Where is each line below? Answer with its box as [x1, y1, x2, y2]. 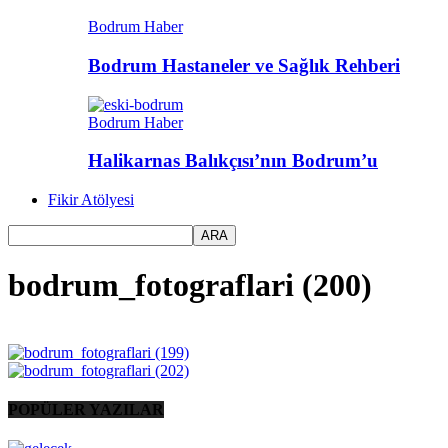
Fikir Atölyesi [48, 190, 134, 208]
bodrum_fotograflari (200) [8, 267, 372, 304]
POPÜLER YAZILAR [8, 401, 164, 419]
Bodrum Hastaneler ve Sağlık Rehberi [88, 54, 400, 76]
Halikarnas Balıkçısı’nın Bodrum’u [88, 150, 378, 172]
